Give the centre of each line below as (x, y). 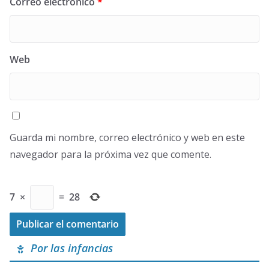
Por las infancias (69, 248)
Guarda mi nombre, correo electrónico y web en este (127, 137)
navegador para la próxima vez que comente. (110, 154)
